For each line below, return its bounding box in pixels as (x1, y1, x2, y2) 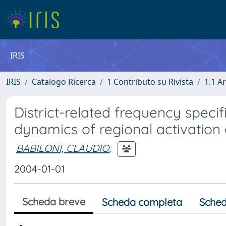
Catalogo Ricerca (32, 76, 96, 87)
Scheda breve (22, 195, 85, 208)
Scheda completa (102, 196, 182, 208)
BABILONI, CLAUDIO (16, 141, 109, 154)
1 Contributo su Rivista (107, 76, 193, 87)
